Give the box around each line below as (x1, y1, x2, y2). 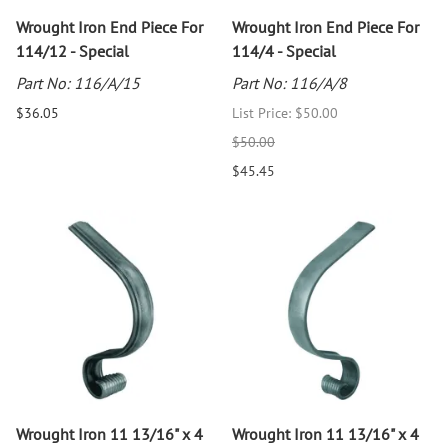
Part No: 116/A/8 (232, 73, 347, 94)
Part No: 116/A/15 (16, 73, 140, 94)
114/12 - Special (16, 41, 129, 62)
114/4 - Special (232, 41, 336, 62)
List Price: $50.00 (232, 104, 338, 123)
